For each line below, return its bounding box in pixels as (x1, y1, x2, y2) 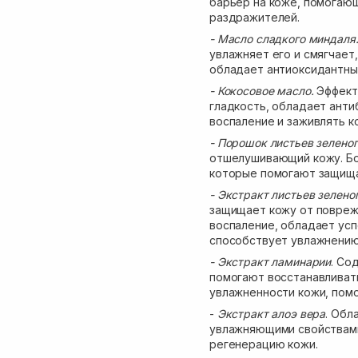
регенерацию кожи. (209, 337, 318, 351)
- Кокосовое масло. (209, 84, 317, 97)
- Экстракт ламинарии (209, 255, 332, 268)
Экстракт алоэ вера (213, 307, 326, 320)
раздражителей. (209, 10, 300, 24)
